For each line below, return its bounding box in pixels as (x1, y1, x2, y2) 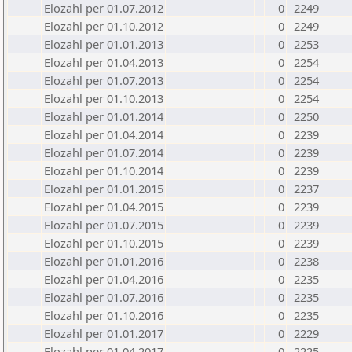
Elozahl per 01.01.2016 (44, 253, 163, 269)
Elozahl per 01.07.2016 (44, 289, 163, 305)
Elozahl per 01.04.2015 (44, 199, 163, 214)
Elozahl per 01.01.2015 (44, 181, 163, 196)
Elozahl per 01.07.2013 (44, 72, 163, 88)
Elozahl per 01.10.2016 (44, 307, 163, 323)
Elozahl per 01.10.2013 (44, 90, 163, 106)
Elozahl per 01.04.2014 (44, 126, 163, 142)
